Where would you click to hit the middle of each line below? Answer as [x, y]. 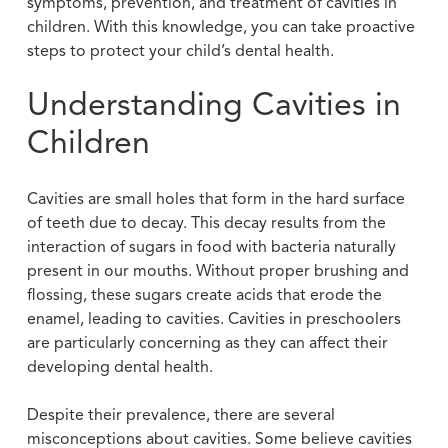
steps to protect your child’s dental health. [180, 51]
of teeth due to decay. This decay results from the [206, 223]
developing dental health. [119, 367]
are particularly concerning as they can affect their [207, 343]
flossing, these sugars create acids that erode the [204, 295]
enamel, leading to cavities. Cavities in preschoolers [213, 319]
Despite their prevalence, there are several [180, 415]
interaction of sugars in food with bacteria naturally [211, 247]
